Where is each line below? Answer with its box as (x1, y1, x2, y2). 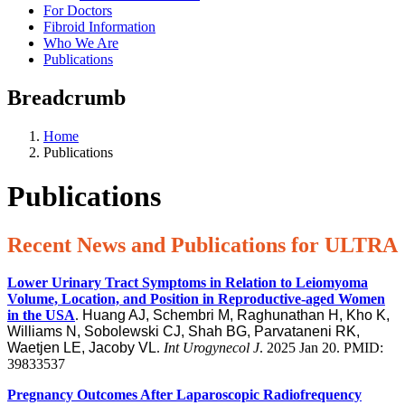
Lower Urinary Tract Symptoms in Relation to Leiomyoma (7, 275, 368, 291)
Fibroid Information (43, 18, 155, 34)
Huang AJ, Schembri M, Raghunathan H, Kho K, (82, 307, 390, 324)
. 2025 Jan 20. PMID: (259, 340, 383, 356)
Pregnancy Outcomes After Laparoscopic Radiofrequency (7, 387, 362, 403)
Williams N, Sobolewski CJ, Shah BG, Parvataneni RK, (7, 324, 360, 340)
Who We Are (43, 34, 118, 51)
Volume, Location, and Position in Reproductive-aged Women (7, 291, 385, 307)
